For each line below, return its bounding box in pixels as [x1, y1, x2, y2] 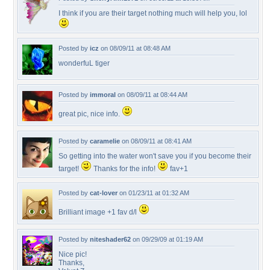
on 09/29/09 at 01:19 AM [131, 236, 203, 243]
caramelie [90, 137, 120, 145]
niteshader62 [90, 236, 131, 243]
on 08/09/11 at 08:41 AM [120, 137, 192, 145]
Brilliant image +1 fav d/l [58, 208, 139, 216]
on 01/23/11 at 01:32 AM [118, 189, 189, 196]
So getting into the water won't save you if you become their [58, 152, 251, 160]
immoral [90, 91, 116, 98]
